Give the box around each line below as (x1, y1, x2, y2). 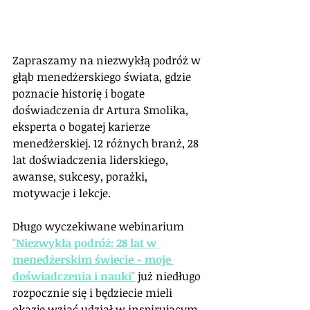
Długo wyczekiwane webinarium (12, 218, 187, 234)
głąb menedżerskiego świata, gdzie (12, 69, 194, 84)
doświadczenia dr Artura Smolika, (12, 102, 191, 118)
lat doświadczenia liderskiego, (12, 152, 171, 167)
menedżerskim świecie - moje (12, 251, 174, 267)
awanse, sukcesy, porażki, (12, 168, 150, 184)
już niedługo (135, 268, 203, 284)
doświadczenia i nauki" (12, 268, 135, 284)
